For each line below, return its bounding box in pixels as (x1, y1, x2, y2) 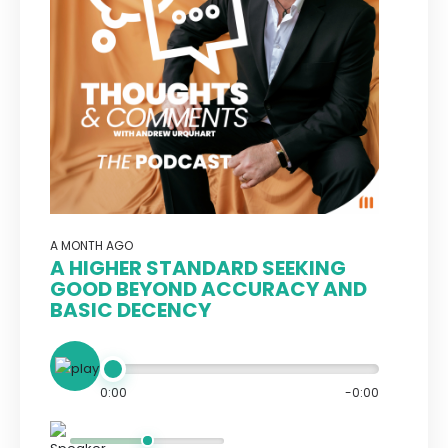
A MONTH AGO (50, 237, 133, 254)
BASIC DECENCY (50, 296, 211, 324)
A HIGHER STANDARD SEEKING (50, 254, 346, 282)
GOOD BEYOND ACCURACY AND (50, 275, 367, 303)
